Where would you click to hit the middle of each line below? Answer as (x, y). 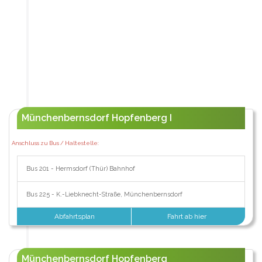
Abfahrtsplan (74, 217)
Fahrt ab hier (188, 217)
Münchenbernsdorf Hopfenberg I (96, 118)
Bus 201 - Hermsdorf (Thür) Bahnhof (80, 169)
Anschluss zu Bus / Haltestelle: (55, 143)
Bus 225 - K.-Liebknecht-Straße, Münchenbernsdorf (104, 195)
